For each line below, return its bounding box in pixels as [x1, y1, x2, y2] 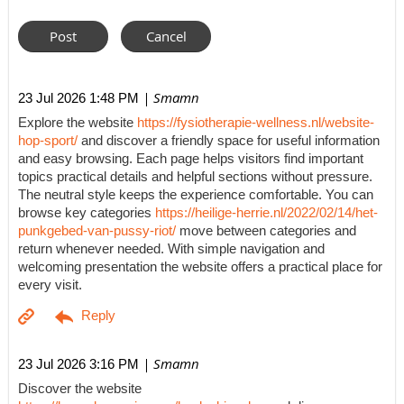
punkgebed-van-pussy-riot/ [18, 224, 176, 239]
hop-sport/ [18, 133, 78, 149]
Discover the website [18, 381, 142, 397]
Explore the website [18, 115, 137, 131]
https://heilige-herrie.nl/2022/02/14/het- [155, 206, 378, 221]
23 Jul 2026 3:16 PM [18, 355, 139, 372]
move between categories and [176, 224, 356, 239]
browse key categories [18, 206, 155, 221]
